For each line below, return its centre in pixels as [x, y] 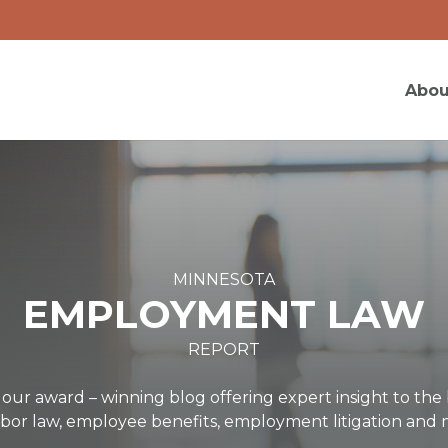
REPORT [224, 349]
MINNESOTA [224, 279]
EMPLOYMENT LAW [224, 314]
